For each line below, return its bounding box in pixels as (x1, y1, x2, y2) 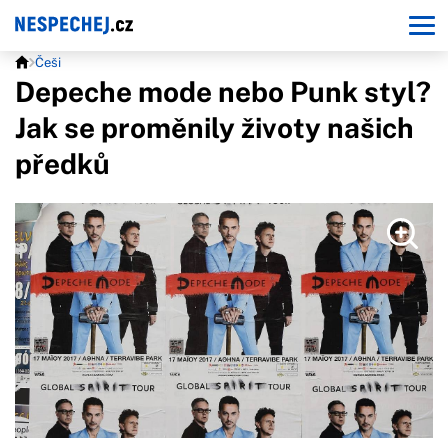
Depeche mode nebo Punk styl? (15, 75, 431, 108)
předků (15, 147, 110, 180)
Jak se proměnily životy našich (15, 111, 414, 144)
